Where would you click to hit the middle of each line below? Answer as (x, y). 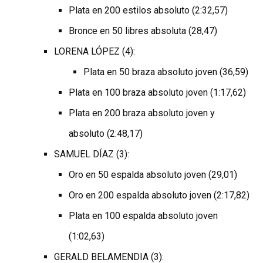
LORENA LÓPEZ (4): (95, 52)
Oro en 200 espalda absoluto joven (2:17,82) (159, 195)
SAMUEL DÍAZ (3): (92, 154)
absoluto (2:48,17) (106, 134)
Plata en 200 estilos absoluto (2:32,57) (149, 11)
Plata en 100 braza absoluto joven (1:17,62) (158, 93)
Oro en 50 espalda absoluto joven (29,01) (153, 175)
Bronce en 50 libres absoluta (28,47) (143, 31)
